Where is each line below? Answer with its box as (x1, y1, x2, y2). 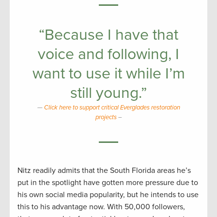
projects (95, 113, 117, 121)
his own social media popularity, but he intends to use (17, 189, 199, 200)
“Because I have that (39, 25, 178, 44)
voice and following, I (38, 45, 179, 63)
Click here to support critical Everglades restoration (44, 103, 180, 111)
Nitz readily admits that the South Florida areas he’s (17, 165, 191, 175)
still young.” (70, 83, 147, 102)
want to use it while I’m (32, 64, 185, 83)
